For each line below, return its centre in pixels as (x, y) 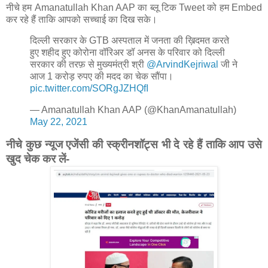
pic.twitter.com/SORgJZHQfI (89, 89)
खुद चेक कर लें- (38, 159)
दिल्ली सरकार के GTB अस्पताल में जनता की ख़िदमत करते (130, 41)
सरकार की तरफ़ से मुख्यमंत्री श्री (88, 65)
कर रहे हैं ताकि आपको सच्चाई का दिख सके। (83, 19)
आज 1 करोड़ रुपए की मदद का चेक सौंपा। (102, 77)
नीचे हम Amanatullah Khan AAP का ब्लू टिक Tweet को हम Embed (134, 7)
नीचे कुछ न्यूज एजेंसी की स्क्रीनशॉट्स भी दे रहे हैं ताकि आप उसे (134, 145)
